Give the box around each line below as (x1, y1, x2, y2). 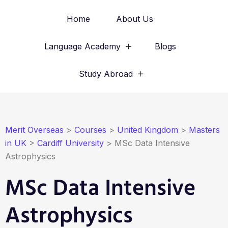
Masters (189, 125, 220, 135)
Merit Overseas (5, 125, 64, 135)
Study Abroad (79, 69, 133, 79)
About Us (116, 14, 153, 24)
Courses (74, 125, 106, 135)
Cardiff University (37, 138, 104, 148)
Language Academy (44, 41, 121, 51)
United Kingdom (117, 125, 178, 135)
